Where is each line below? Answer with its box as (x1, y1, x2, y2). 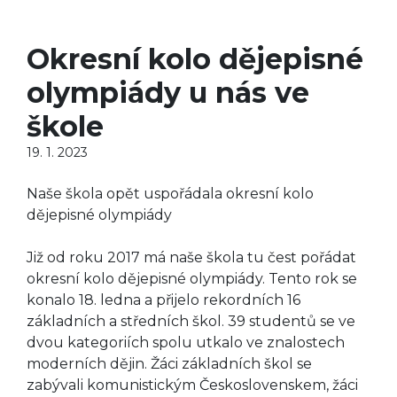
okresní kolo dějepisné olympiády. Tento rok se (27, 270, 357, 288)
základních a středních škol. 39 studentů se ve (27, 313, 355, 331)
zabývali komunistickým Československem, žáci (27, 377, 358, 394)
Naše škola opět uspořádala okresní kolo (27, 185, 314, 203)
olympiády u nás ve (27, 75, 309, 111)
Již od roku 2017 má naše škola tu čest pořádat (27, 249, 356, 267)
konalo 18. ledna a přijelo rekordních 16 (27, 292, 300, 309)
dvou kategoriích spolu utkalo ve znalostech (27, 334, 345, 352)
